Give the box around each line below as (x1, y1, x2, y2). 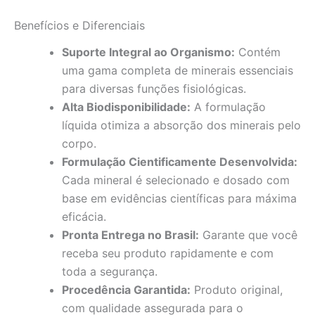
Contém (235, 44, 281, 59)
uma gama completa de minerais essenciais (62, 63, 293, 77)
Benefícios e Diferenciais (14, 18, 145, 33)
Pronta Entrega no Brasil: (62, 227, 199, 242)
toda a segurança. (62, 264, 157, 278)
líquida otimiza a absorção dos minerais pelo (62, 117, 301, 132)
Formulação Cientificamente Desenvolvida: (62, 154, 297, 169)
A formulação (191, 99, 266, 114)
